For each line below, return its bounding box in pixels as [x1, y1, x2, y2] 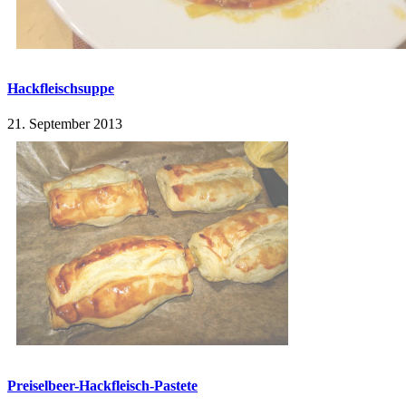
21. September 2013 [7, 116, 122, 132]
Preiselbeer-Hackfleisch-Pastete [7, 377, 198, 393]
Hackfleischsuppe [7, 81, 114, 97]
